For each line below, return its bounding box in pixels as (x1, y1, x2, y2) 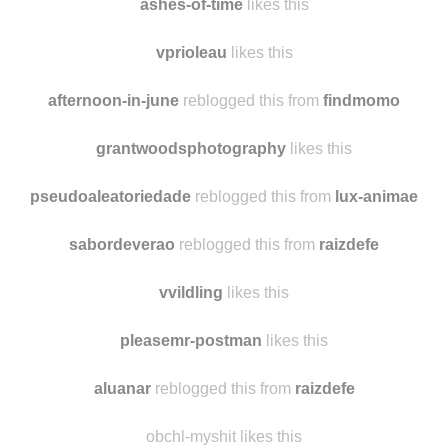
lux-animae (335, 267, 418, 285)
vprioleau (155, 123, 227, 141)
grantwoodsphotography (96, 219, 286, 237)
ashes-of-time (139, 75, 243, 93)
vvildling (159, 363, 223, 381)
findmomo (323, 171, 400, 189)
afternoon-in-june (48, 171, 179, 189)
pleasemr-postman (120, 411, 262, 429)
